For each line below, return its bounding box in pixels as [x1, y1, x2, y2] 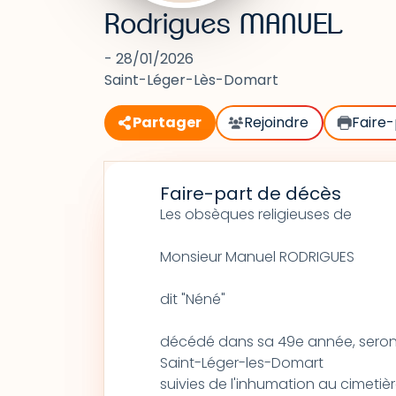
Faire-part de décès [159, 181, 341, 206]
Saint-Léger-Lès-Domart [104, 70, 278, 90]
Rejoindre [244, 112, 309, 133]
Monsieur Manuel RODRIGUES [159, 247, 354, 267]
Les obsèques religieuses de [159, 204, 352, 225]
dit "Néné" [159, 289, 225, 309]
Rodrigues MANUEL [104, 11, 343, 39]
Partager [133, 112, 202, 133]
